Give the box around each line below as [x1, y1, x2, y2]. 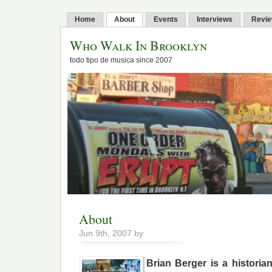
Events [154, 15, 178, 24]
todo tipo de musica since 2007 [70, 56, 172, 64]
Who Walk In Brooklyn [70, 36, 207, 54]
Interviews [197, 15, 233, 24]
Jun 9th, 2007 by [79, 228, 143, 239]
